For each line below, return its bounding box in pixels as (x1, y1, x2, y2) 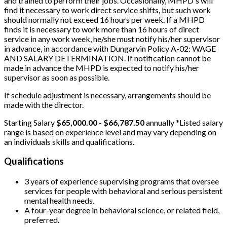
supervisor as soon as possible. (4, 72, 109, 82)
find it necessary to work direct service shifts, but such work (4, 5, 211, 15)
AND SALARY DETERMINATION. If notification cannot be (4, 53, 211, 63)
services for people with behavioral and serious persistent (24, 186, 222, 196)
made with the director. (4, 99, 85, 109)
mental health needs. (24, 196, 94, 206)
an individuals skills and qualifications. (4, 136, 134, 146)
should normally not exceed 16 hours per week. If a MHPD (4, 14, 205, 24)
